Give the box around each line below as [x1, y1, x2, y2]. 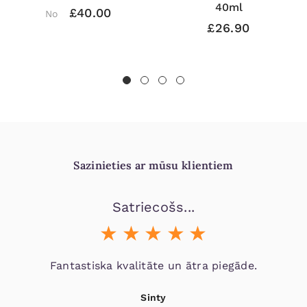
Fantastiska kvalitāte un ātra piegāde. [49, 259, 258, 273]
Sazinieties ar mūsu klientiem [73, 158, 234, 173]
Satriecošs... [112, 199, 195, 216]
